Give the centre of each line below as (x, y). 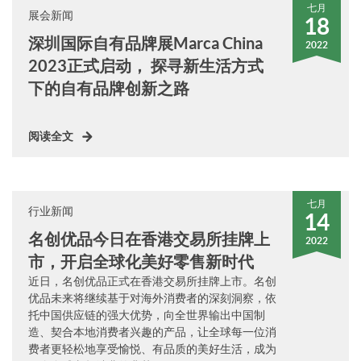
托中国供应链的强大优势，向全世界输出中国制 (147, 315)
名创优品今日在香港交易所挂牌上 (149, 239)
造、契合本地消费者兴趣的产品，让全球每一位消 (152, 332)
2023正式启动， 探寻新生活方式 (146, 66)
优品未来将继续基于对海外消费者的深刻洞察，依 (152, 298)
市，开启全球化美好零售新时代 (141, 261)
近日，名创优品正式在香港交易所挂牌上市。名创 (152, 281)
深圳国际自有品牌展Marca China (145, 43)
